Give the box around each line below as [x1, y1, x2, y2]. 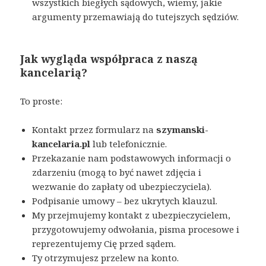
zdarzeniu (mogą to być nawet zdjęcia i [32, 166, 202, 178]
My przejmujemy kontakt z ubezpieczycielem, [32, 208, 231, 221]
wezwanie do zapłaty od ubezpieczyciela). [32, 180, 212, 192]
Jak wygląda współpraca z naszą [20, 51, 198, 66]
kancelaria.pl [32, 137, 91, 150]
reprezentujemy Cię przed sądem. [32, 237, 176, 249]
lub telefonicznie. [90, 137, 167, 150]
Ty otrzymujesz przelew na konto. [32, 251, 179, 264]
